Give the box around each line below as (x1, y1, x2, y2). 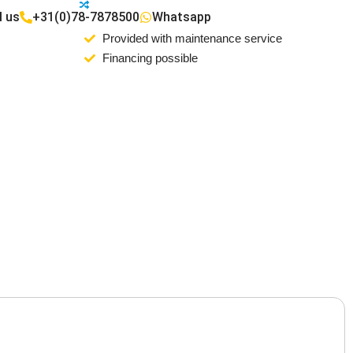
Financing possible (102, 51, 198, 65)
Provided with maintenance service (102, 32, 282, 46)
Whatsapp (151, 9, 211, 25)
